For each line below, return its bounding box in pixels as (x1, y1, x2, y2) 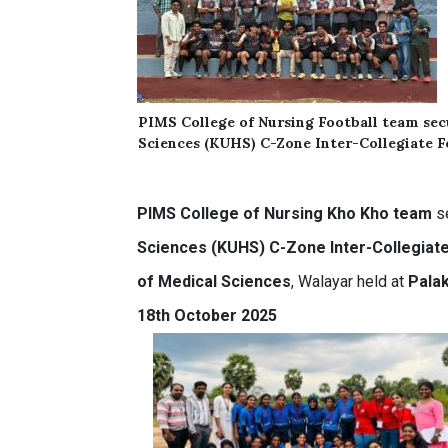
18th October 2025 (137, 306, 278, 325)
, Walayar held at (291, 272, 409, 291)
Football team (318, 113, 420, 131)
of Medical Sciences (137, 272, 292, 291)
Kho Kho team (327, 204, 433, 223)
